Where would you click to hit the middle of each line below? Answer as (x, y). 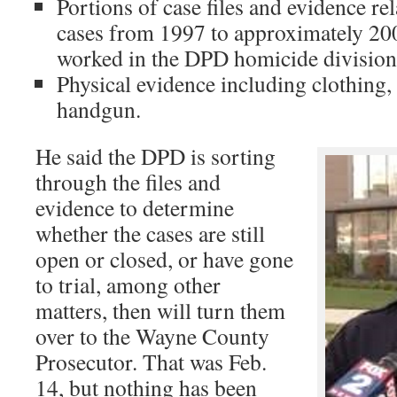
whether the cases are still (150, 233)
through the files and (128, 182)
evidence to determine (135, 207)
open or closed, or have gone (164, 259)
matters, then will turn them (160, 310)
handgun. (99, 109)
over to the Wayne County (152, 336)
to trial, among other (128, 284)
